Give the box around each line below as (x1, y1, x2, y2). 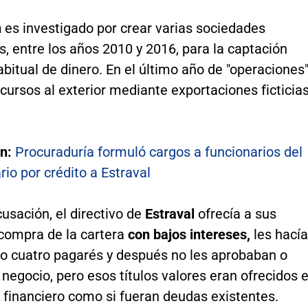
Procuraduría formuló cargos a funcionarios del (14, 143, 302, 160)
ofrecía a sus (194, 205, 276, 222)
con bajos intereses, (127, 225, 250, 243)
